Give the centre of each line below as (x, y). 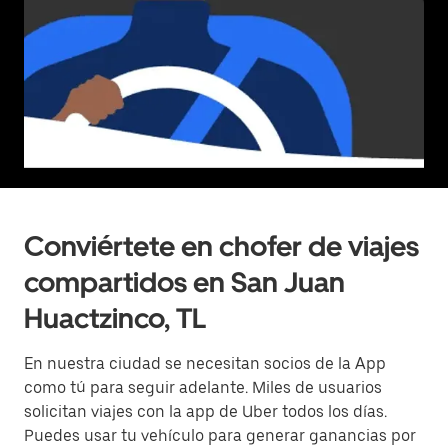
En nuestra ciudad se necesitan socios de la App (205, 363)
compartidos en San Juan (184, 282)
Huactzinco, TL (115, 318)
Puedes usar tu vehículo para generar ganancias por (220, 435)
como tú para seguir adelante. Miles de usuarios (203, 387)
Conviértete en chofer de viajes (221, 246)
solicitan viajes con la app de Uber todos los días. (205, 411)
